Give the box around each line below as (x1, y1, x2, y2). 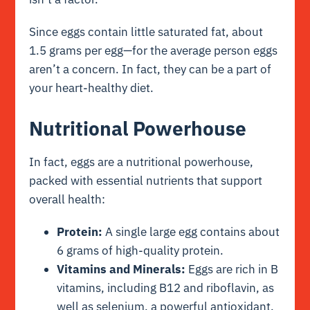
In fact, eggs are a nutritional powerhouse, (29, 154, 254, 170)
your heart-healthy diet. (29, 80, 154, 96)
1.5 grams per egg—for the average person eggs (29, 43, 278, 59)
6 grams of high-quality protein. (57, 242, 224, 258)
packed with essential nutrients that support (29, 172, 263, 188)
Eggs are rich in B (185, 261, 279, 277)
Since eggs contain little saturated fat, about (29, 24, 264, 40)
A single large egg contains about (102, 224, 280, 239)
